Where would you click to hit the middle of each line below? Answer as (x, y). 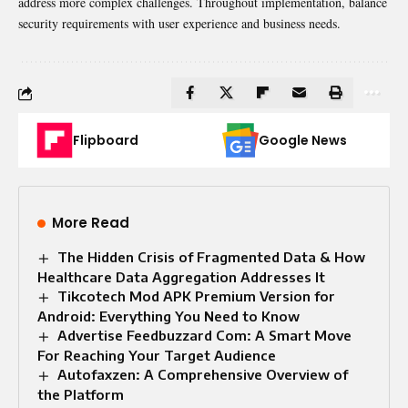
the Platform (81, 395)
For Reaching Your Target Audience (157, 356)
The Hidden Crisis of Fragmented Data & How (212, 257)
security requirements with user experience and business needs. (179, 24)
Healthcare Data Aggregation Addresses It (181, 277)
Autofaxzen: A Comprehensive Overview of (203, 375)
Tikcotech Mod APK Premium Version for (197, 296)
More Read (91, 223)
